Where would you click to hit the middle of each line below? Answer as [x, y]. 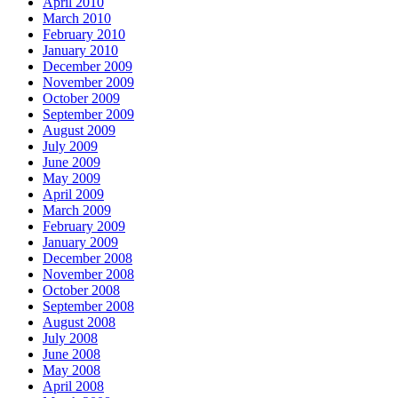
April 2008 [73, 386]
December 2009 [88, 67]
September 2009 [88, 115]
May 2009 [72, 179]
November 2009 [88, 83]
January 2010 [80, 51]
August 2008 [79, 322]
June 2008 [72, 354]
